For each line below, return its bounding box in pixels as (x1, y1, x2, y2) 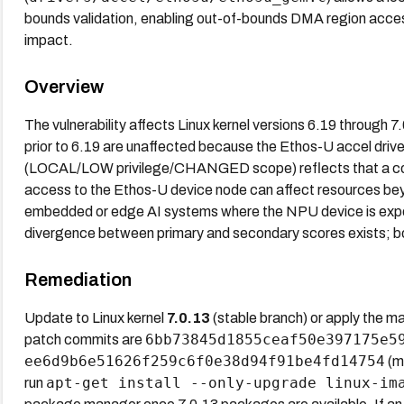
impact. (23, 32, 73, 48)
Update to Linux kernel (23, 309, 167, 326)
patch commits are (23, 331, 145, 347)
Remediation (23, 269, 132, 289)
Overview (23, 76, 104, 96)
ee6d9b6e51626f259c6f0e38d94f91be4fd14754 (23, 352, 385, 370)
